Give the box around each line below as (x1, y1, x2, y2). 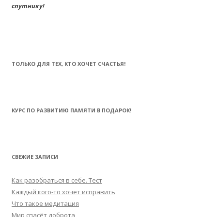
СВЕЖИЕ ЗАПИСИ (12, 153, 58, 160)
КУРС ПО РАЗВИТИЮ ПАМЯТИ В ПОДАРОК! (12, 107, 131, 114)
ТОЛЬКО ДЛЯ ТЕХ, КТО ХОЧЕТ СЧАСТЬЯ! (12, 60, 125, 67)
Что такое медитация (12, 199, 79, 208)
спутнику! (12, 1, 45, 10)
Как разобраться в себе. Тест (12, 176, 102, 185)
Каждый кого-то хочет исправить (12, 187, 115, 196)
